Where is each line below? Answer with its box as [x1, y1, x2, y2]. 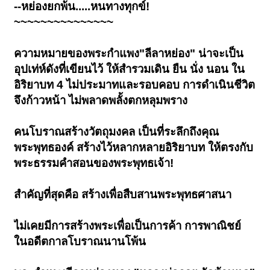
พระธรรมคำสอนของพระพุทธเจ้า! [14, 157, 174, 170]
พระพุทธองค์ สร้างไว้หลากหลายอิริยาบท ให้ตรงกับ [14, 141, 254, 154]
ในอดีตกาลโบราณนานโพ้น [14, 235, 146, 248]
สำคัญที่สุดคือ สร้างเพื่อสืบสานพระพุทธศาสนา [14, 188, 232, 201]
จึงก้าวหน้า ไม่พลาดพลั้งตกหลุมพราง [14, 94, 188, 107]
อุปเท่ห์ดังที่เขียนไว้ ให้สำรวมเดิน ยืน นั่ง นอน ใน [14, 63, 245, 76]
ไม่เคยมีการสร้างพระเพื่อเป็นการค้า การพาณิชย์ [14, 219, 242, 233]
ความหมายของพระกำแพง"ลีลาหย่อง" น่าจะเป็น [14, 47, 244, 60]
